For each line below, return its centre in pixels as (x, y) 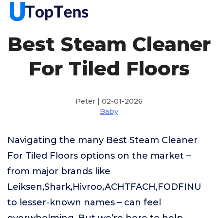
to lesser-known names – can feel (84, 202)
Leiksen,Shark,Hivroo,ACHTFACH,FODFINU (104, 187)
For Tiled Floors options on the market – (99, 156)
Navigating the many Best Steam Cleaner (102, 140)
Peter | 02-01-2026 (109, 101)
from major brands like (59, 171)
